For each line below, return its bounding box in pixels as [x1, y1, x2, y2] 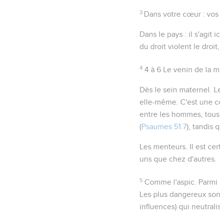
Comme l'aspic [144, 178, 195, 186]
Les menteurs [139, 142, 186, 151]
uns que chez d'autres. [139, 155, 217, 163]
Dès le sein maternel [139, 85, 210, 94]
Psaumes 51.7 [141, 122, 187, 131]
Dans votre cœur [144, 10, 201, 18]
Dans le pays [139, 30, 183, 38]
